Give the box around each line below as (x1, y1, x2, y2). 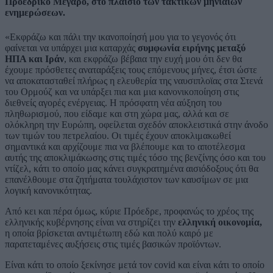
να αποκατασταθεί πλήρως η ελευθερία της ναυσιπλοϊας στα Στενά (5, 75, 263, 86)
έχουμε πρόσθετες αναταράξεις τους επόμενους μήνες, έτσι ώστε (5, 64, 257, 75)
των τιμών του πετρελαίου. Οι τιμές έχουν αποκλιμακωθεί (5, 130, 231, 141)
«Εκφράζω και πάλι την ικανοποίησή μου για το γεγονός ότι (5, 31, 236, 42)
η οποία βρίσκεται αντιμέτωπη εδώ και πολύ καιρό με (5, 227, 213, 238)
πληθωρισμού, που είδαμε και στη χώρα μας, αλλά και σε (5, 108, 229, 119)
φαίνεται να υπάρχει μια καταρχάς (5, 42, 138, 53)
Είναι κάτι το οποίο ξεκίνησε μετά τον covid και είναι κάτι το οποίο (5, 259, 264, 270)
